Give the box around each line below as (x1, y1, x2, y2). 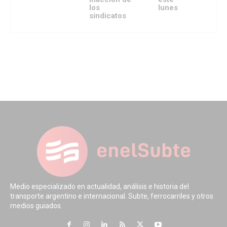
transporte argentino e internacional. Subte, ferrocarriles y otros (10, 192, 213, 200)
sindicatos (89, 11, 126, 20)
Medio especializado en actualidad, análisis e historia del (10, 182, 189, 191)
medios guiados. (10, 201, 62, 210)
